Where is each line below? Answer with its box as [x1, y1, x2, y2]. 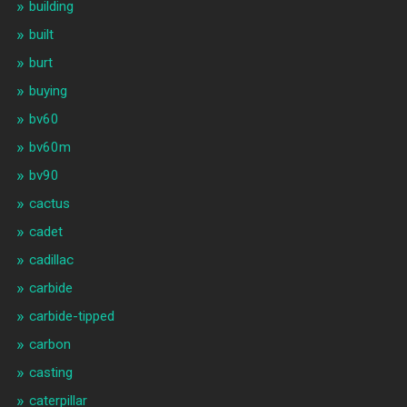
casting [28, 364, 73, 382]
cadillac [28, 252, 74, 269]
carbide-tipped [28, 308, 114, 325]
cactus [28, 195, 70, 213]
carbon [28, 336, 71, 353]
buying [28, 83, 67, 100]
